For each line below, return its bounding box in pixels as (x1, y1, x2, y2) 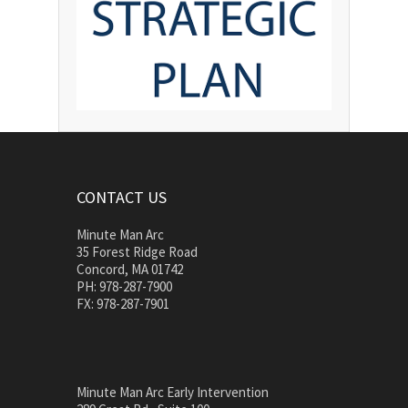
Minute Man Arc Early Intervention (76, 383, 269, 402)
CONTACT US (76, 187, 167, 209)
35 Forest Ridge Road (76, 243, 198, 261)
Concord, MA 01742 (76, 260, 183, 279)
